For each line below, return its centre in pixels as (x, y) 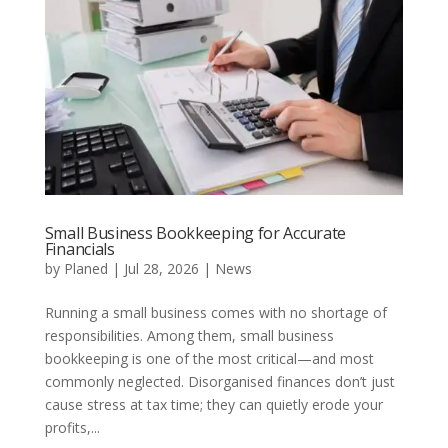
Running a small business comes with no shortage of (215, 313)
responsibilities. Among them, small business (189, 336)
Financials (79, 249)
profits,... (72, 428)
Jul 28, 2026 (161, 269)
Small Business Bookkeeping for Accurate (195, 233)
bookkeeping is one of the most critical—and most (209, 359)
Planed (85, 269)
